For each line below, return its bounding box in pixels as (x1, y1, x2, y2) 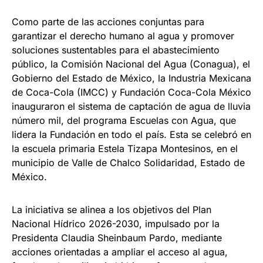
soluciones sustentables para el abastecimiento (12, 44, 220, 56)
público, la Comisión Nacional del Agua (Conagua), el (12, 58, 250, 70)
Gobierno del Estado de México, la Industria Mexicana (12, 72, 251, 85)
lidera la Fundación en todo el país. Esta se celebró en (12, 129, 251, 141)
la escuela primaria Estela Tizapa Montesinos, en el (12, 143, 238, 155)
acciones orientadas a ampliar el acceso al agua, (12, 246, 228, 258)
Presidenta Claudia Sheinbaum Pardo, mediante (12, 232, 222, 244)
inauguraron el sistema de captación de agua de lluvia (12, 100, 251, 113)
